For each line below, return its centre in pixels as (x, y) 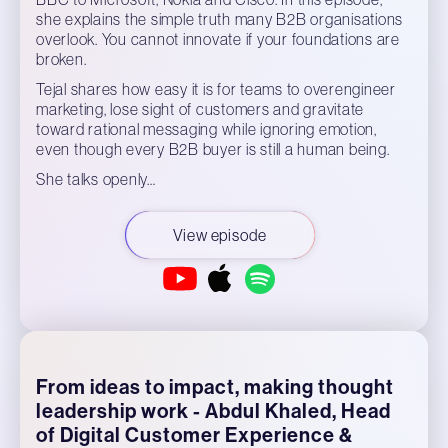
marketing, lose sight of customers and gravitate (200, 109)
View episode (220, 235)
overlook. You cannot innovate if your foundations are (218, 39)
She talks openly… (96, 179)
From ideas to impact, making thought (215, 387)
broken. (61, 59)
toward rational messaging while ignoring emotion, (206, 129)
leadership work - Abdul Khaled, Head (213, 411)
